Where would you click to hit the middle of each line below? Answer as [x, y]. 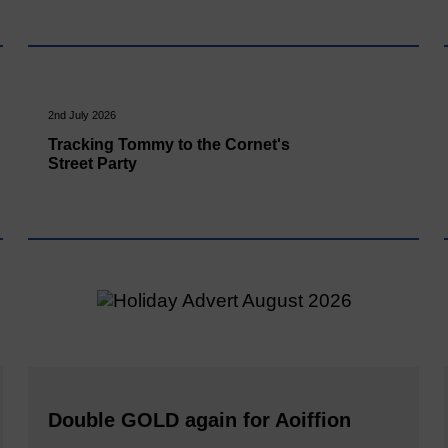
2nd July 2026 [81, 114]
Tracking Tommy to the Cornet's [168, 145]
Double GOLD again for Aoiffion [199, 419]
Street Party [92, 164]
